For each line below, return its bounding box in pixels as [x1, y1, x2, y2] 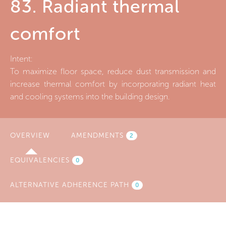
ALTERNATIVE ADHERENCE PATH [10, 180, 132, 189]
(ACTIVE [50, 131, 80, 140]
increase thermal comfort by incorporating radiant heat [10, 79, 216, 89]
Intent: [10, 53, 34, 64]
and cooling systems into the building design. [10, 91, 169, 101]
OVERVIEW [10, 131, 50, 140]
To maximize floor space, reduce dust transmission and [10, 66, 216, 76]
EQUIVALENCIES [10, 155, 72, 164]
